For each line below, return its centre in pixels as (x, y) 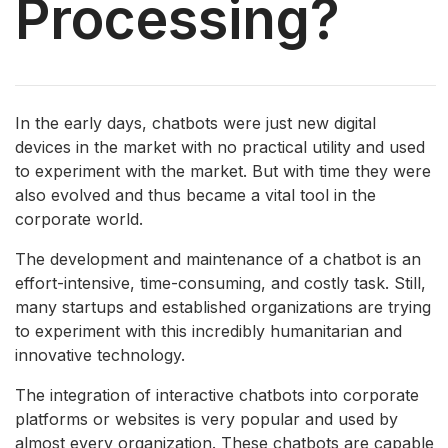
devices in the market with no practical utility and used (220, 146)
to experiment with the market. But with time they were (223, 170)
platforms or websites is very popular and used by (206, 418)
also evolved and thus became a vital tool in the (195, 194)
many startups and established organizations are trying (223, 306)
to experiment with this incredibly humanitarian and (208, 330)
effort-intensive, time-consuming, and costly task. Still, (220, 282)
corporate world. (79, 218)
